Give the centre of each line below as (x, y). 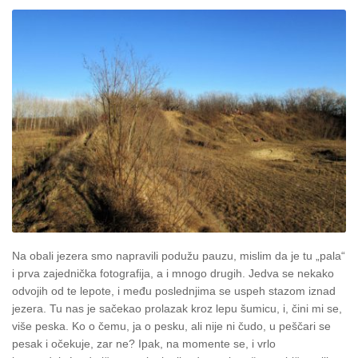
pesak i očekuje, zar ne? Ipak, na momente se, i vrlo (144, 343)
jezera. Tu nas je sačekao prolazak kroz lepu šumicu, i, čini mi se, (177, 308)
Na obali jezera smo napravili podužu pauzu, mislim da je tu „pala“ (179, 255)
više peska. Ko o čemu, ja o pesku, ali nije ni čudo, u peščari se (171, 326)
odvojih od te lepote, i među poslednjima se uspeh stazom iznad (174, 290)
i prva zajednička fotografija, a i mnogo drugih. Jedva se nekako (173, 273)
